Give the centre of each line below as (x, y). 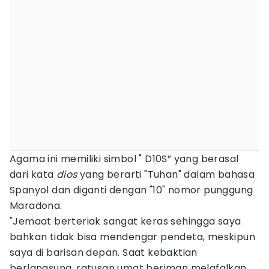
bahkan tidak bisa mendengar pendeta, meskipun (132, 237)
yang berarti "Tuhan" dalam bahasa (166, 174)
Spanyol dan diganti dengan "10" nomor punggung (131, 190)
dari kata (33, 174)
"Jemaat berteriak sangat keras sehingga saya (125, 221)
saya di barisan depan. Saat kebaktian (104, 252)
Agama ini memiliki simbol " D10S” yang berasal (124, 159)
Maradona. (36, 206)
